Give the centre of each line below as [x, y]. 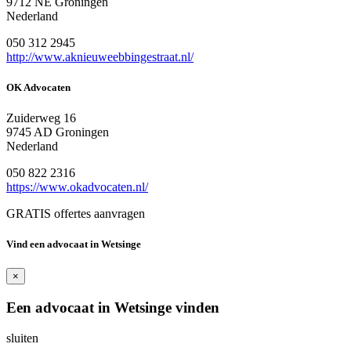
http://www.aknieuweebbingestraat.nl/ [100, 56]
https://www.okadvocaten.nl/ [77, 186]
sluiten [22, 338]
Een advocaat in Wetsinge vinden [113, 308]
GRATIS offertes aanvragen [76, 213]
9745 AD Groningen [58, 132]
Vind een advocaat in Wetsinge [74, 244]
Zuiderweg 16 [41, 118]
